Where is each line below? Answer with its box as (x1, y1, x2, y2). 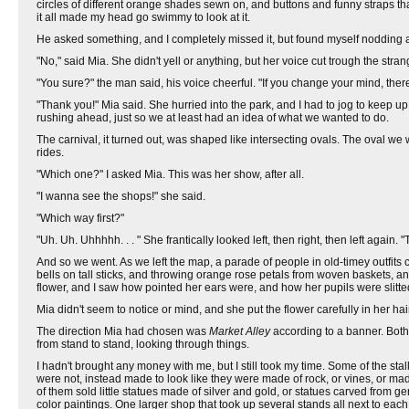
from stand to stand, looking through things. (37, 338, 249, 351)
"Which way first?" (37, 212, 124, 225)
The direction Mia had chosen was (37, 325, 209, 338)
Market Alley (209, 325, 270, 338)
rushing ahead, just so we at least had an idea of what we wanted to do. (37, 111, 389, 124)
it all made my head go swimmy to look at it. (37, 11, 250, 24)
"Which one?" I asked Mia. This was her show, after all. (37, 168, 304, 181)
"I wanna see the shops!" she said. (37, 190, 205, 203)
